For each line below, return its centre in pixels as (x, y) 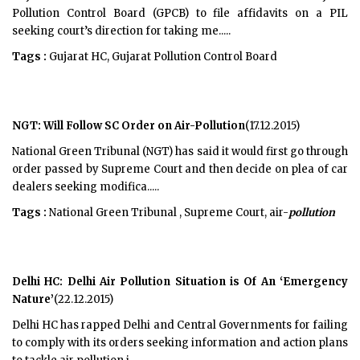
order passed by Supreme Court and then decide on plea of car (180, 169)
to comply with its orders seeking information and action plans (180, 343)
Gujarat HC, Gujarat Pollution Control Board (162, 57)
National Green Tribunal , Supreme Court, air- (168, 213)
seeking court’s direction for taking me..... (121, 31)
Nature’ (33, 299)
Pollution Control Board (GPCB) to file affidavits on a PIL (180, 13)
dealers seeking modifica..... (86, 187)
